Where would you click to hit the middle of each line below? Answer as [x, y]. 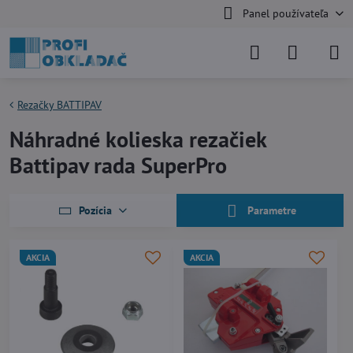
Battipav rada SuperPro [118, 165]
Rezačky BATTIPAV [59, 105]
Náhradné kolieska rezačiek [138, 139]
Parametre [271, 210]
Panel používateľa [285, 13]
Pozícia [95, 210]
